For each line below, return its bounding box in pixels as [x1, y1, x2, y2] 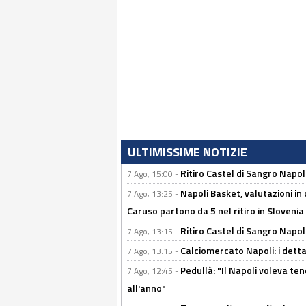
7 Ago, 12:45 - [127, 264, 180, 277]
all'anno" [127, 281, 166, 295]
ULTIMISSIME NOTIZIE [128, 143, 247, 161]
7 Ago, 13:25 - [127, 187, 180, 200]
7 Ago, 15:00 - [127, 167, 180, 180]
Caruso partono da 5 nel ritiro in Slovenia [127, 204, 304, 218]
